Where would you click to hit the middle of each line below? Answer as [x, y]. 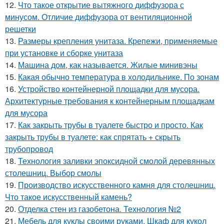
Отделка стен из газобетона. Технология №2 [99, 208]
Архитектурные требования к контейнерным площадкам [110, 100]
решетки [20, 28]
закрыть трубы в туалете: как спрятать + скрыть [93, 136]
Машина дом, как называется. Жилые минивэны [108, 64]
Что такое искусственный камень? [68, 196]
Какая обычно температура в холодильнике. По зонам [118, 76]
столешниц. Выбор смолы [53, 172]
